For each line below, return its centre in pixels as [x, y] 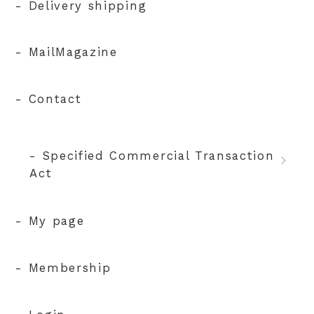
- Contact [49, 99]
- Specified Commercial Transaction [152, 156]
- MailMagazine [67, 52]
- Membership [63, 268]
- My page [50, 221]
